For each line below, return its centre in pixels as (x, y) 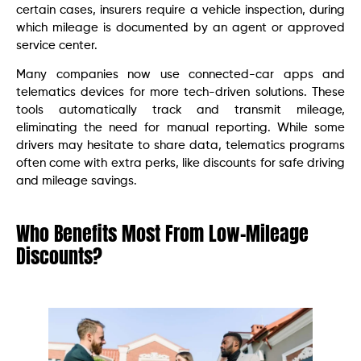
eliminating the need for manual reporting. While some (180, 128)
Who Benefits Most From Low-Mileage (162, 234)
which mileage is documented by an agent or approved (180, 28)
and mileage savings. (77, 181)
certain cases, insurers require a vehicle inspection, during (180, 10)
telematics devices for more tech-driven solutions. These (180, 93)
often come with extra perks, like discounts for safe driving (180, 164)
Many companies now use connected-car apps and (180, 75)
